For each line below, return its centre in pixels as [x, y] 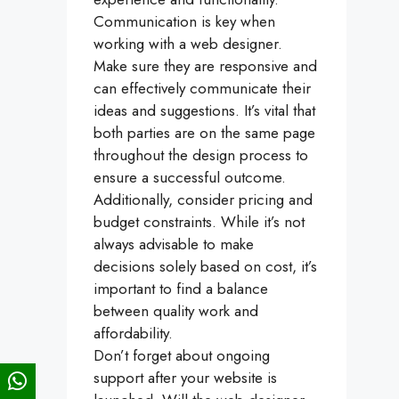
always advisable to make [174, 244]
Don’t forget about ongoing [182, 356]
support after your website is [185, 378]
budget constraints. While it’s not [199, 222]
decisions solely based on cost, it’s [205, 267]
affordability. [133, 334]
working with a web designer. [188, 44]
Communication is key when [184, 22]
